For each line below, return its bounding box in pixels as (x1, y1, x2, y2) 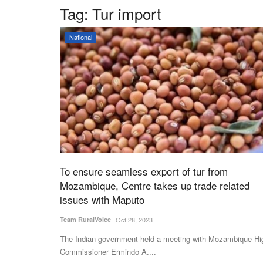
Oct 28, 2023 (116, 215, 153, 225)
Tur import (92, 2, 161, 24)
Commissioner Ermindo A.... (60, 246, 156, 258)
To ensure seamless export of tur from (60, 164, 228, 179)
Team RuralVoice (60, 215, 111, 224)
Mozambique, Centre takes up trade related (60, 178, 249, 193)
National (69, 32, 92, 42)
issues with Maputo (60, 192, 144, 207)
